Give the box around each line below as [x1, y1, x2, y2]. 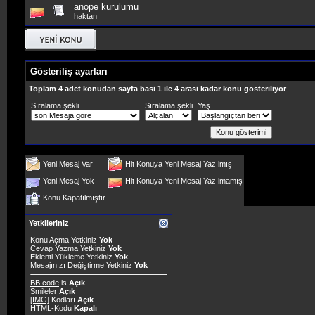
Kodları [49, 295, 77, 304]
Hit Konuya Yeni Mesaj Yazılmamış [125, 176, 243, 185]
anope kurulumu [74, 1, 139, 12]
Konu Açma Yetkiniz [30, 236, 99, 244]
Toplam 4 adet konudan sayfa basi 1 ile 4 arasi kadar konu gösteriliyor [29, 84, 286, 93]
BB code [30, 278, 59, 287]
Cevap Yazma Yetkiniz [30, 244, 108, 252]
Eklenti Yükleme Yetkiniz [30, 252, 115, 261]
